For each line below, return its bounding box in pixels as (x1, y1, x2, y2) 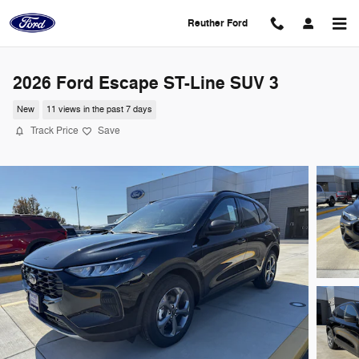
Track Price (30, 124, 79, 137)
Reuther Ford (187, 17, 248, 30)
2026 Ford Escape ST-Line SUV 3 (13, 72, 279, 95)
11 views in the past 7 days (46, 104, 152, 115)
